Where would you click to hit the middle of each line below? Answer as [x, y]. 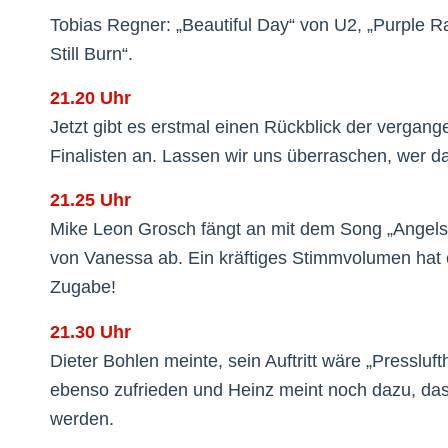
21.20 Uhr [90, 98]
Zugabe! [83, 287]
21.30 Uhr [90, 331]
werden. [82, 418]
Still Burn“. [91, 53]
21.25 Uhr [90, 200]
